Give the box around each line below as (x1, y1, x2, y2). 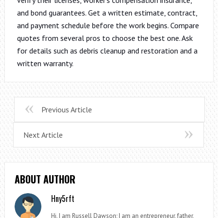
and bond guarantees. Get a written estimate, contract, (17, 7, 197, 18)
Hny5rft (51, 192, 75, 204)
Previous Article (41, 104, 92, 114)
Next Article (23, 129, 63, 140)
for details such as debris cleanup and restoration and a (17, 45, 198, 55)
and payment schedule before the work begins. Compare (17, 20, 199, 30)
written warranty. (17, 58, 73, 68)
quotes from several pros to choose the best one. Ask (17, 33, 193, 43)
